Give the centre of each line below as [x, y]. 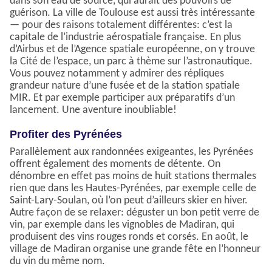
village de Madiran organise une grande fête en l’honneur [135, 250]
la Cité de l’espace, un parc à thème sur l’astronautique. [131, 62]
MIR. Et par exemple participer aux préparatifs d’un [122, 98]
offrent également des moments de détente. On [115, 165]
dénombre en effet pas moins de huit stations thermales [133, 177]
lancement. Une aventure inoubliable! [93, 110]
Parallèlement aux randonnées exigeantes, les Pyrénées [131, 152]
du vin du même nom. [57, 262]
